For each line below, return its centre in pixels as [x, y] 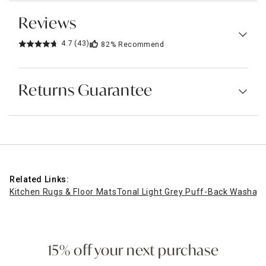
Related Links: [39, 179]
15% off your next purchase [133, 251]
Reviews [47, 24]
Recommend [141, 44]
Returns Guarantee [86, 91]
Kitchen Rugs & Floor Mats [63, 191]
